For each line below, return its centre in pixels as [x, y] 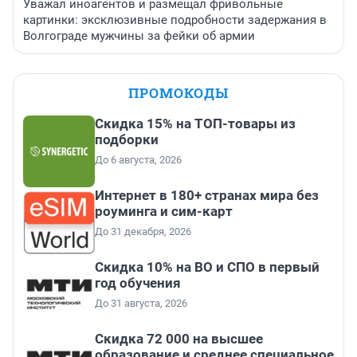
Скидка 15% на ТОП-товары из [195, 124]
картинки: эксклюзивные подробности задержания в [175, 20]
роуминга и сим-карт [164, 212]
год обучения [138, 283]
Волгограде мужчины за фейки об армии [139, 36]
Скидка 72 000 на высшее [179, 339]
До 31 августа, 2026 [141, 304]
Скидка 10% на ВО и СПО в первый [207, 267]
